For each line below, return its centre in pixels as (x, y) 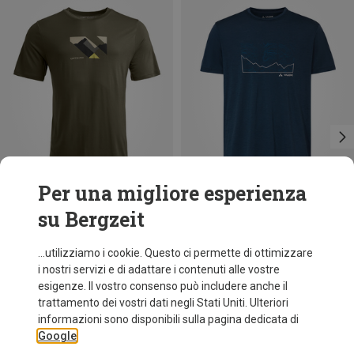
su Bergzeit (91, 219)
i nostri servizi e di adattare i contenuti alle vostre (159, 269)
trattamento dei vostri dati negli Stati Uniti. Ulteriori (163, 303)
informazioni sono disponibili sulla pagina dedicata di (168, 319)
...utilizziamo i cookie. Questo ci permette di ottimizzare (175, 253)
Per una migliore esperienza (172, 193)
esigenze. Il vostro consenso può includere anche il (163, 286)
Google (57, 336)
